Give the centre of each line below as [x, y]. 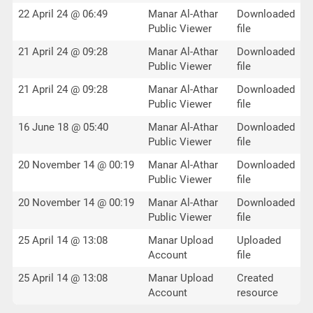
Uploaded [259, 240]
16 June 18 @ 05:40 [63, 127]
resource [257, 293]
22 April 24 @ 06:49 [63, 14]
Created [255, 278]
